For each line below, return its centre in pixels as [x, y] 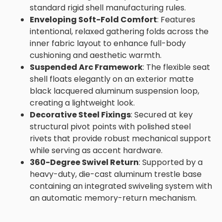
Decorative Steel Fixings [80, 114]
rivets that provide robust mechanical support [120, 138]
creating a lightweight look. [82, 103]
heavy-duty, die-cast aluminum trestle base [116, 174]
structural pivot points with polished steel [110, 126]
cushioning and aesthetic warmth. [96, 55]
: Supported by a [171, 162]
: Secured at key [162, 114]
